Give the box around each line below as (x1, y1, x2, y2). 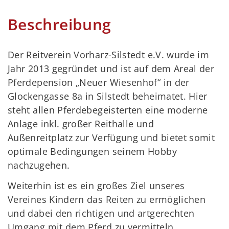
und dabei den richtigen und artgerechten (8, 207, 195, 220)
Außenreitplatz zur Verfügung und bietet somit (8, 131, 215, 144)
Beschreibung (8, 13, 111, 35)
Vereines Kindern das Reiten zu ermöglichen (8, 193, 206, 206)
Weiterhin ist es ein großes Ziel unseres (8, 179, 185, 192)
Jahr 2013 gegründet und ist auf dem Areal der (8, 62, 215, 75)
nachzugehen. (8, 158, 70, 171)
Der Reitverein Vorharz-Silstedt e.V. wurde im (8, 48, 210, 61)
